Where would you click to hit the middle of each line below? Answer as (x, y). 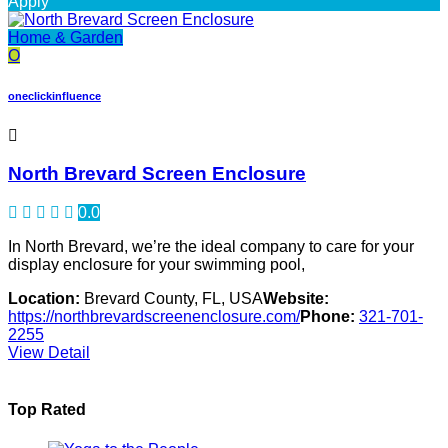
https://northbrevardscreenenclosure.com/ (154, 317)
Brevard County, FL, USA (171, 299)
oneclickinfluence (54, 95)
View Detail (49, 353)
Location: (44, 299)
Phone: (327, 317)
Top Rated (47, 410)
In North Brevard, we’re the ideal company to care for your (211, 247)
